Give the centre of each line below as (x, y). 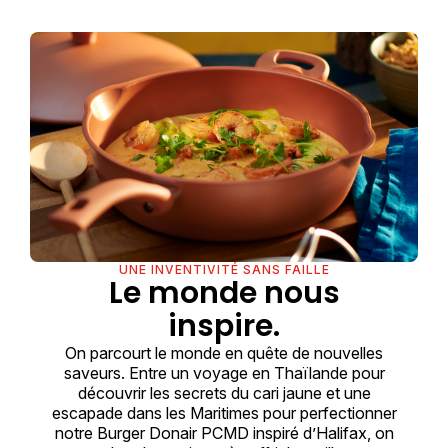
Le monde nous (224, 292)
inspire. (224, 325)
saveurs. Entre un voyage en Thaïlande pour (224, 372)
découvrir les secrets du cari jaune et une (224, 392)
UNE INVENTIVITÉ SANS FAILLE (224, 269)
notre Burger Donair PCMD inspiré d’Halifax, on (224, 432)
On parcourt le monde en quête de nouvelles (224, 352)
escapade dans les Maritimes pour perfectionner (224, 412)
